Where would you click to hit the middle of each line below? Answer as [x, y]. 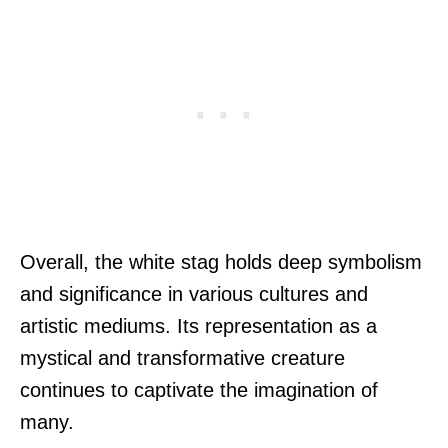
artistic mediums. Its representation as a [198, 326]
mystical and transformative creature [182, 358]
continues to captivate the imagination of [199, 390]
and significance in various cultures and [194, 294]
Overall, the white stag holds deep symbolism [221, 262]
